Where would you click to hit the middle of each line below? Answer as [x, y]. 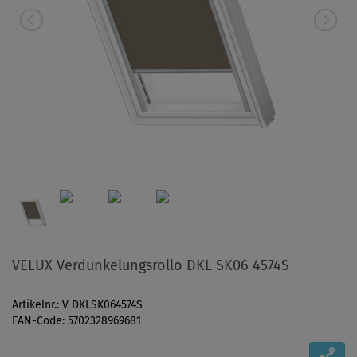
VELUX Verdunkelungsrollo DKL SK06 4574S [151, 266]
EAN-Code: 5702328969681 [76, 321]
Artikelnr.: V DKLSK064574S [77, 305]
